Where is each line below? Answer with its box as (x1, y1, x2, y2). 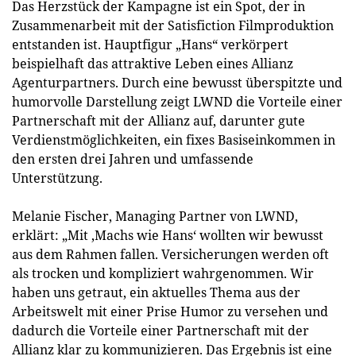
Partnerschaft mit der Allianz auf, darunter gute (12, 112, 305, 130)
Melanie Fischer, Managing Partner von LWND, (12, 207, 298, 225)
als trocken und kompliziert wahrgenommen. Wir (12, 265, 314, 282)
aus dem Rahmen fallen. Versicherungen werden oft (12, 246, 329, 263)
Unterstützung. (12, 169, 103, 187)
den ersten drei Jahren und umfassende (12, 150, 253, 168)
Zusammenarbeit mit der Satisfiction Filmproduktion (12, 17, 334, 34)
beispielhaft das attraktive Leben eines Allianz (12, 55, 293, 72)
